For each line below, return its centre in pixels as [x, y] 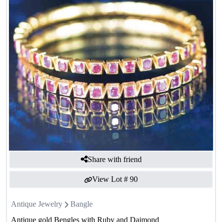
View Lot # [110, 179]
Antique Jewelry [37, 204]
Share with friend [114, 159]
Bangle [82, 204]
